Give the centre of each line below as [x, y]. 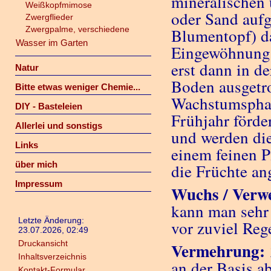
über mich [36, 164]
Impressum [38, 184]
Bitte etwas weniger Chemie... [77, 87]
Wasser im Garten [51, 43]
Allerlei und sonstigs [58, 126]
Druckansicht [43, 243]
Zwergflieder [49, 17]
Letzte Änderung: [51, 220]
